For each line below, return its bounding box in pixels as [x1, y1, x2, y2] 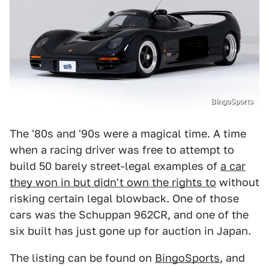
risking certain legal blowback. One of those [10, 192, 239, 205]
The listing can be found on [10, 252, 155, 265]
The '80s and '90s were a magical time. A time [10, 127, 246, 141]
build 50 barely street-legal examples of [10, 160, 220, 173]
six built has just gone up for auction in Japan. [10, 225, 251, 238]
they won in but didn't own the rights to [10, 176, 216, 189]
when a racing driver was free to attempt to [10, 144, 234, 157]
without [216, 176, 259, 189]
